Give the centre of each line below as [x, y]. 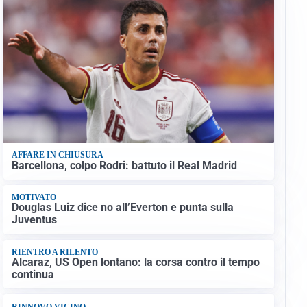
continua [33, 275]
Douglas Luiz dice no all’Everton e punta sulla [122, 208]
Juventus [34, 220]
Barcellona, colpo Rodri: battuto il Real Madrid [124, 165]
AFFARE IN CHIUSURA [57, 155]
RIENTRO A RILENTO [54, 252]
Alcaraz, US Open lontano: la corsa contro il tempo [135, 262]
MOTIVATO [34, 198]
